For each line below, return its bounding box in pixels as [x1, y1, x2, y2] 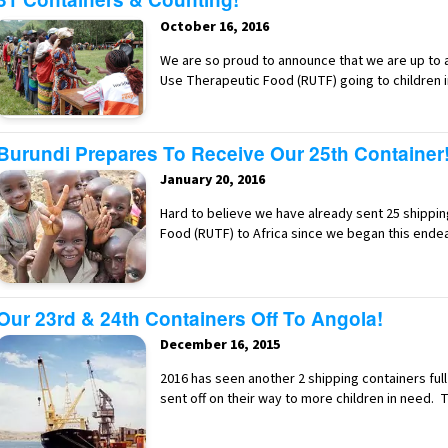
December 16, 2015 [160, 335, 280, 356]
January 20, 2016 [160, 170, 265, 191]
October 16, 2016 [160, 16, 269, 37]
